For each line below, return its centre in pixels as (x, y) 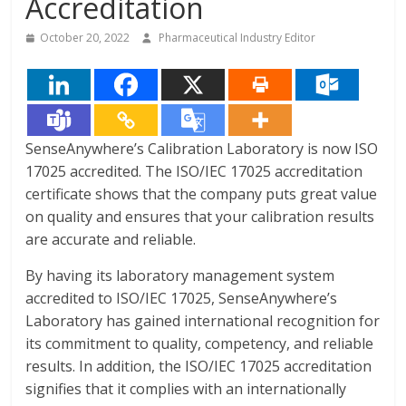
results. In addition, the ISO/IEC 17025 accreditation (199, 366)
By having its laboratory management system (180, 275)
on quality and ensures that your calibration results (200, 217)
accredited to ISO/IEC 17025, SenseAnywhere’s (182, 298)
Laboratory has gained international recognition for (203, 321)
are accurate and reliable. (111, 239)
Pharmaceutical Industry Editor (237, 38)
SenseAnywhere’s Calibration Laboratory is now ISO (202, 149)
